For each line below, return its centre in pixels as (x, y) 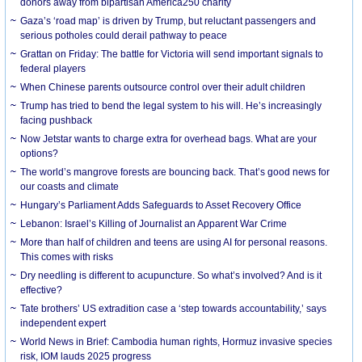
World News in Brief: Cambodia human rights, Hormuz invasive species (177, 342)
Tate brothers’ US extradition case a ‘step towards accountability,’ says (174, 309)
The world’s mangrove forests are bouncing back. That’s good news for (175, 173)
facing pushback (57, 121)
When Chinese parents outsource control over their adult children (163, 88)
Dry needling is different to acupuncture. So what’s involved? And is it (171, 276)
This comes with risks (67, 257)
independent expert (63, 324)
